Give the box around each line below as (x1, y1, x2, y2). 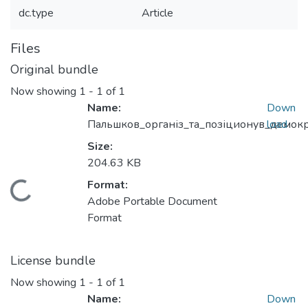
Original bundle (10, 61, 98, 78)
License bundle (10, 252, 96, 269)
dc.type (19, 5, 54, 21)
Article (142, 5, 173, 21)
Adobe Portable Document (87, 194, 217, 210)
